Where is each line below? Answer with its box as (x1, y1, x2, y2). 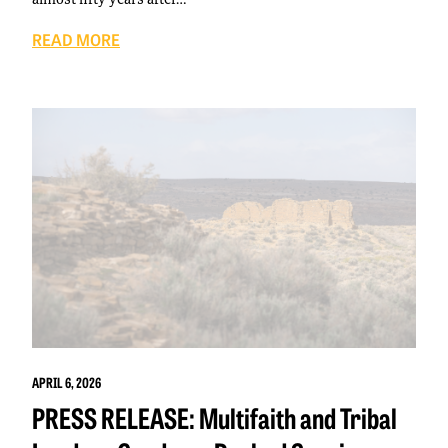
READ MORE (32, 28, 120, 51)
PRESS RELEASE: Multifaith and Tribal (32, 398, 397, 437)
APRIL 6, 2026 (32, 372, 101, 393)
